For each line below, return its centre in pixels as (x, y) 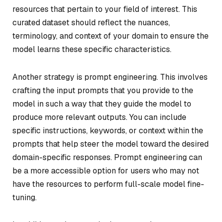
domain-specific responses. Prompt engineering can (107, 157)
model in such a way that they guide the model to (102, 104)
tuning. (25, 197)
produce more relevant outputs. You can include (99, 117)
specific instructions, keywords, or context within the (108, 130)
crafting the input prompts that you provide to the (103, 90)
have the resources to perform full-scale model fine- (108, 184)
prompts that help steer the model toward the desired (111, 144)
